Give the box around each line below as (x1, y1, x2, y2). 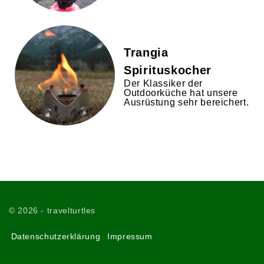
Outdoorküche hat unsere (124, 87, 238, 98)
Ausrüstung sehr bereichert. (124, 97, 249, 107)
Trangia (124, 45, 169, 59)
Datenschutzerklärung (11, 232, 101, 241)
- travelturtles (38, 206, 96, 215)
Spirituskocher (124, 63, 212, 77)
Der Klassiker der (124, 78, 203, 88)
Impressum (107, 232, 153, 241)
